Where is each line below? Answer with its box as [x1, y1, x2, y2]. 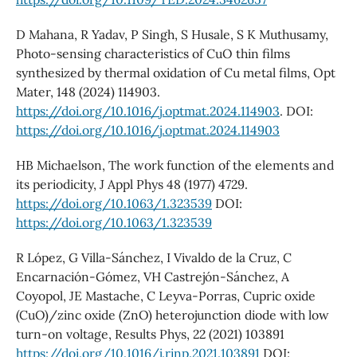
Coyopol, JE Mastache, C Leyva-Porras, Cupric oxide [15, 287, 316, 304]
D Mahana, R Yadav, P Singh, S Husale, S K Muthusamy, [15, 25, 328, 42]
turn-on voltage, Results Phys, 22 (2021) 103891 [15, 325, 284, 342]
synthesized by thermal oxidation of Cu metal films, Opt [15, 64, 335, 80]
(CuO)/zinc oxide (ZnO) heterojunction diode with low [15, 306, 329, 323]
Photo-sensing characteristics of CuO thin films [15, 45, 290, 61]
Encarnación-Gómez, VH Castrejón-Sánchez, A [15, 268, 289, 284]
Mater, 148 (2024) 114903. [15, 83, 160, 100]
